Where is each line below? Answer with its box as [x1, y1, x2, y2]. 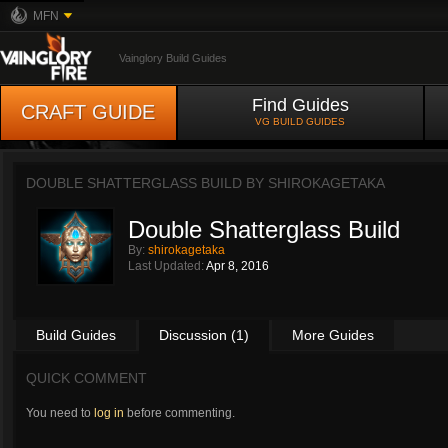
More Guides [292, 327, 374, 343]
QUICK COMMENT [26, 370, 147, 386]
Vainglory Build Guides [119, 52, 227, 64]
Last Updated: [128, 259, 206, 273]
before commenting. [124, 406, 235, 420]
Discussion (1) [159, 327, 249, 343]
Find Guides [252, 95, 349, 115]
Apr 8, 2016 [206, 259, 269, 273]
